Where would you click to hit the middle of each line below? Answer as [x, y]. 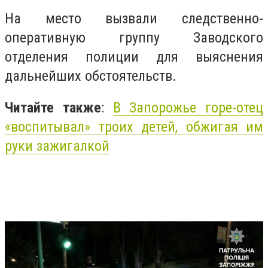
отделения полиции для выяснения [134, 57]
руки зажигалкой [57, 146]
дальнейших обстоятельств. [91, 76]
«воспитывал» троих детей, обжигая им [134, 127]
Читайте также [53, 108]
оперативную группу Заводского [134, 37]
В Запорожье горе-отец [188, 108]
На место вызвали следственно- [134, 18]
